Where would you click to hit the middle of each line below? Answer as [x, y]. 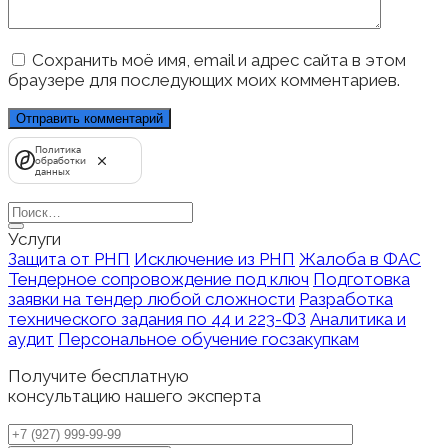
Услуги [34, 238]
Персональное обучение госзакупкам [208, 338]
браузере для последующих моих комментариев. [204, 79]
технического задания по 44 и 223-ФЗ [157, 318]
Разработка [346, 298]
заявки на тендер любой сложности [151, 298]
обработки [60, 160]
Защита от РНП [69, 258]
